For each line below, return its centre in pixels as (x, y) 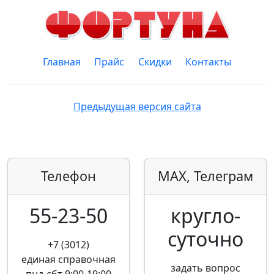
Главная (61, 62)
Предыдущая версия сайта (137, 106)
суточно (206, 239)
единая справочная (68, 259)
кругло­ (206, 216)
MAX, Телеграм (206, 176)
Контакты (209, 62)
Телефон (68, 176)
